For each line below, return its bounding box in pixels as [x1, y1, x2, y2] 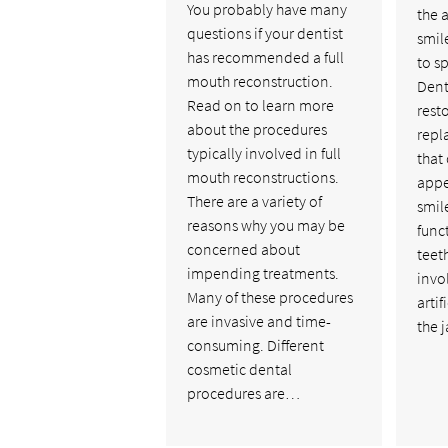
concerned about [187, 238, 301, 259]
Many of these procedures [187, 286, 354, 307]
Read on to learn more [187, 94, 335, 115]
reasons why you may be [187, 214, 346, 235]
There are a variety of [187, 190, 323, 211]
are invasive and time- [187, 310, 332, 331]
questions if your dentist [187, 22, 344, 43]
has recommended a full [187, 46, 345, 67]
